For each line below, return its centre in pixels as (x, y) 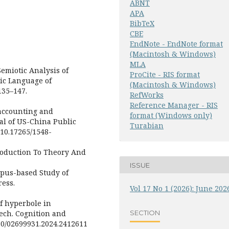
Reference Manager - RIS (174, 105)
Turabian (147, 126)
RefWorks (147, 95)
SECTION (145, 212)
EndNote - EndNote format (176, 44)
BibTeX (142, 24)
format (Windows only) (171, 116)
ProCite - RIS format (165, 75)
